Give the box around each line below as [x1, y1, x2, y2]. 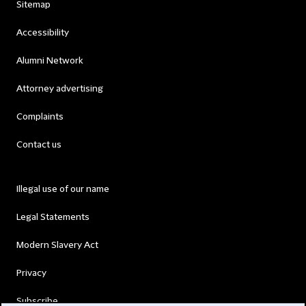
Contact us [16, 139, 61, 150]
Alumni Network [16, 55, 83, 66]
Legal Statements [16, 211, 89, 223]
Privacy [16, 267, 46, 279]
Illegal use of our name [16, 183, 109, 195]
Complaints [16, 111, 64, 122]
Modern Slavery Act [16, 239, 98, 251]
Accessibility [16, 27, 69, 38]
